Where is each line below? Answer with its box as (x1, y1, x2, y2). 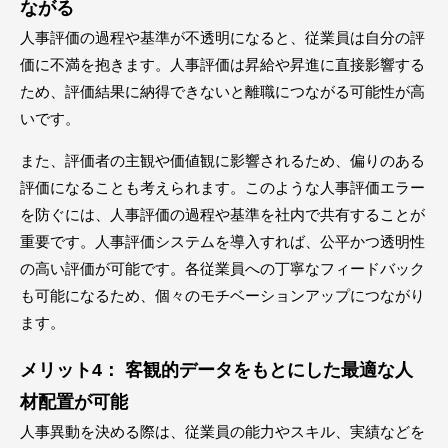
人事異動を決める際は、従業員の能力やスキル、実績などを (20, 423, 425, 440)
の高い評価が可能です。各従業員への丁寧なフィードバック (20, 260, 425, 277)
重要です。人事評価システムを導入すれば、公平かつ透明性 (20, 233, 425, 250)
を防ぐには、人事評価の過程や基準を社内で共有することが (20, 206, 425, 223)
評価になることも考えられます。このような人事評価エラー (20, 179, 425, 196)
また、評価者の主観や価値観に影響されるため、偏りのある (20, 152, 425, 169)
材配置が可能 (20, 392, 128, 412)
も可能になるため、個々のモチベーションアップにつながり (20, 287, 425, 304)
